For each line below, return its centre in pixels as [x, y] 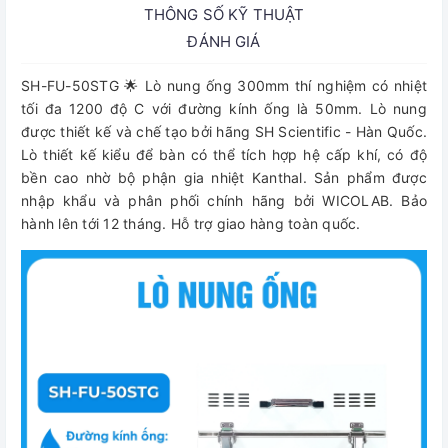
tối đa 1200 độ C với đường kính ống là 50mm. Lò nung [224, 108]
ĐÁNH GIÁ [224, 41]
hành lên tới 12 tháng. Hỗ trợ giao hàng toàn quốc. [191, 223]
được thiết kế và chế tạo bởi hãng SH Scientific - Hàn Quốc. [224, 131]
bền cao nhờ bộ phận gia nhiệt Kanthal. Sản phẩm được [224, 177]
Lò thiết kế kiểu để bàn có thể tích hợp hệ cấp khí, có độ [224, 154]
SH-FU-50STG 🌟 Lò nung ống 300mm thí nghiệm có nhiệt [224, 85]
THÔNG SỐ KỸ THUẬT [224, 14]
